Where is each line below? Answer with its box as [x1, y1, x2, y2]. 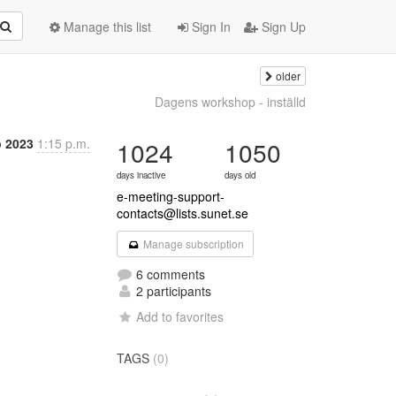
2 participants [133, 282, 212, 300]
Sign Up [258, 18, 306, 35]
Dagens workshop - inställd [154, 93, 306, 110]
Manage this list [60, 18, 151, 35]
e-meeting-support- [117, 187, 225, 205]
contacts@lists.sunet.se [117, 204, 249, 222]
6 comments [133, 265, 206, 283]
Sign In [188, 18, 231, 35]
